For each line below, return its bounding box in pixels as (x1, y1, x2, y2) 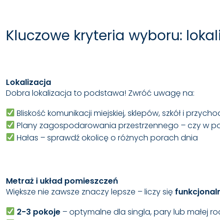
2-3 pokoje (17, 206, 61, 218)
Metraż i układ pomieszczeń (6, 175, 118, 187)
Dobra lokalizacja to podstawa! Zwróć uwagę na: (6, 87, 194, 99)
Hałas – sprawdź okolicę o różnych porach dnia (15, 132, 198, 143)
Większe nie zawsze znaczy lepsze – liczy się (6, 186, 175, 197)
